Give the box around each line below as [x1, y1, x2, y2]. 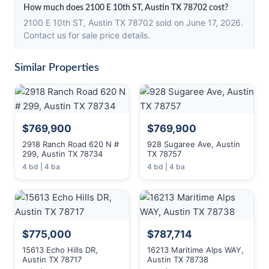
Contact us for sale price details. [23, 30, 150, 40]
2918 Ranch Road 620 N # [22, 139, 119, 149]
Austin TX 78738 [147, 255, 208, 264]
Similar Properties [14, 62, 99, 73]
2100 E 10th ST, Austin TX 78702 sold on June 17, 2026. [23, 17, 243, 28]
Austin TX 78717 [22, 255, 82, 264]
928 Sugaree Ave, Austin [147, 139, 240, 149]
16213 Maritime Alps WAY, [147, 245, 244, 255]
